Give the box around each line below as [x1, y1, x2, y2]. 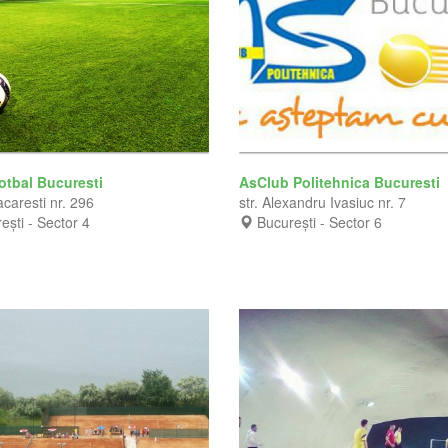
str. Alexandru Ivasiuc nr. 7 [239, 191, 406, 212]
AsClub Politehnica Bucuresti [239, 171, 444, 192]
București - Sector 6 [257, 211, 382, 232]
